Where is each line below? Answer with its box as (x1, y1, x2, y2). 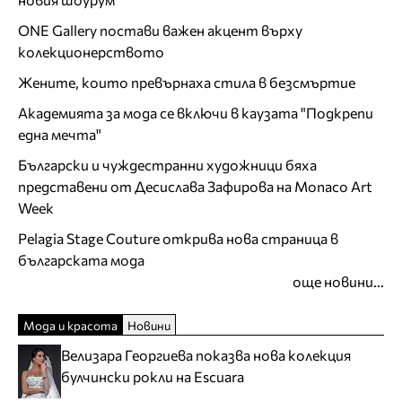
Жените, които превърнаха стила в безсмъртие (18, 74, 355, 92)
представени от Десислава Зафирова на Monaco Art (18, 178, 372, 196)
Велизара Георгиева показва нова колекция (61, 346, 352, 364)
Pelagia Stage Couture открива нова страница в (18, 230, 338, 248)
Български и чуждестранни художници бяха (18, 156, 317, 174)
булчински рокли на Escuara (61, 368, 245, 386)
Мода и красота (23, 318, 118, 334)
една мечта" (18, 126, 101, 144)
